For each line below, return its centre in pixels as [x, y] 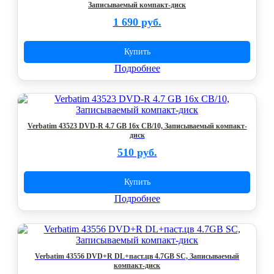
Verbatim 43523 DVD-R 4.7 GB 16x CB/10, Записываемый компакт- [137, 126]
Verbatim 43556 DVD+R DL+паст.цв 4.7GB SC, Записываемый [137, 256]
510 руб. [137, 152]
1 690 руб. [137, 22]
